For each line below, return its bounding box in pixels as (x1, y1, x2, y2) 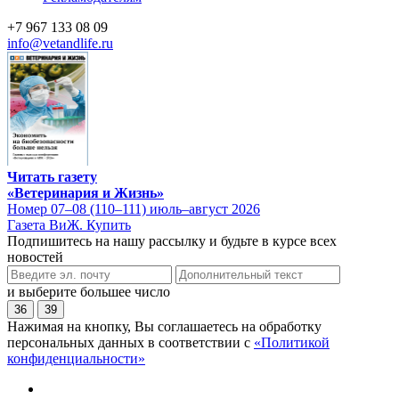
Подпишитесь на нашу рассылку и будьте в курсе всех (7, 232, 337, 248)
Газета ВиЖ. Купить (7, 216, 131, 232)
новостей (7, 248, 63, 265)
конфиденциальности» (7, 350, 145, 366)
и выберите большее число (7, 283, 170, 299)
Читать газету (7, 168, 97, 184)
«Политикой (254, 334, 330, 350)
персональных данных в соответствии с (7, 334, 254, 350)
